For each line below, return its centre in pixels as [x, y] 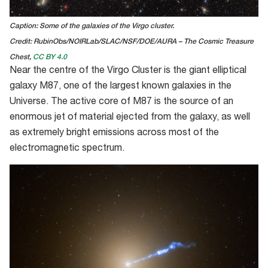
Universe [28, 102]
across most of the [178, 133]
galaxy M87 [34, 86]
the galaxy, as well [211, 118]
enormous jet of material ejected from [90, 118]
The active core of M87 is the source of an [142, 102]
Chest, [21, 57]
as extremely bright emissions [73, 133]
